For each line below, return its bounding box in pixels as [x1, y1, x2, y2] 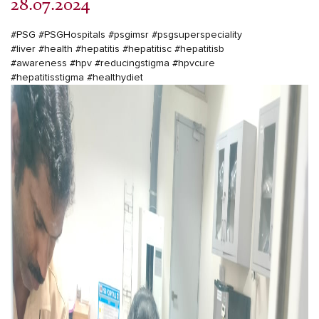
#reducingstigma [95, 58, 169, 69]
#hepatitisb [174, 44, 224, 55]
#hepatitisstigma [11, 73, 84, 83]
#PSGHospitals [38, 30, 105, 41]
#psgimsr [108, 30, 149, 41]
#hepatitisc [122, 44, 172, 55]
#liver [11, 44, 36, 55]
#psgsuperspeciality [152, 30, 242, 41]
